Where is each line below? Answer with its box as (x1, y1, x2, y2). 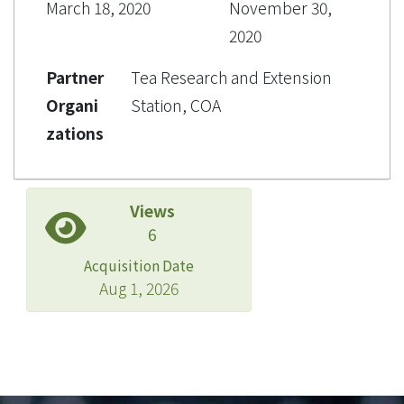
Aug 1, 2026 (99, 276, 179, 299)
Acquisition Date (84, 254, 194, 275)
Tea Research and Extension (131, 65, 332, 88)
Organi (46, 93, 98, 116)
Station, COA (131, 93, 221, 116)
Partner (46, 65, 104, 88)
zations (46, 121, 104, 144)
